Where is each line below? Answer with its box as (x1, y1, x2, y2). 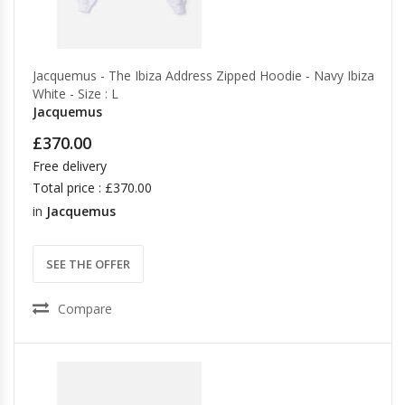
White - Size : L (33, 85, 118, 102)
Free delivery (33, 157, 107, 174)
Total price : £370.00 (33, 179, 152, 196)
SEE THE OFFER (46, 256, 130, 272)
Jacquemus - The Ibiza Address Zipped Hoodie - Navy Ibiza (33, 67, 374, 84)
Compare (58, 300, 112, 317)
